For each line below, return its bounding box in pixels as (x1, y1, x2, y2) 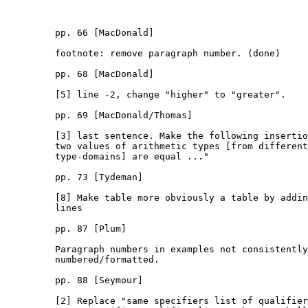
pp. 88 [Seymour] (5, 275, 143, 286)
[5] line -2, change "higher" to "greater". (5, 89, 286, 100)
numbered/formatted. (5, 254, 159, 265)
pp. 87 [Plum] (5, 223, 126, 234)
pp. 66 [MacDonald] (5, 27, 154, 38)
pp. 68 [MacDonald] (5, 69, 154, 80)
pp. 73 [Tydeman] (5, 172, 143, 183)
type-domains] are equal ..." (5, 151, 209, 162)
